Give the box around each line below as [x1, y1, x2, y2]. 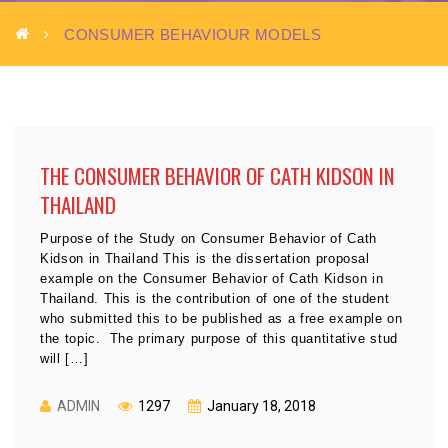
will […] [40, 351, 89, 366]
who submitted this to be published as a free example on [40, 311, 403, 326]
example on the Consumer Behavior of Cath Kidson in [40, 271, 384, 286]
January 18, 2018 [204, 398, 316, 414]
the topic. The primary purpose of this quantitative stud [40, 331, 399, 346]
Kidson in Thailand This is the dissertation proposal [40, 251, 370, 266]
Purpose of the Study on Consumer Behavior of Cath [40, 231, 377, 246]
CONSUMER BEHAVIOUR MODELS [64, 25, 321, 43]
